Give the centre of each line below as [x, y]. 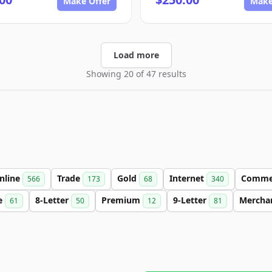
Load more [136, 55]
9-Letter [191, 200]
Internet [188, 178]
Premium [122, 200]
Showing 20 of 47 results [136, 74]
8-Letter [53, 200]
